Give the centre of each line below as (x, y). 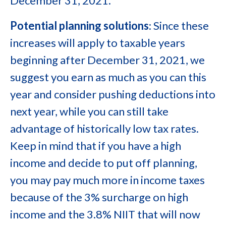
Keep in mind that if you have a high (96, 146)
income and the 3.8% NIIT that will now (105, 214)
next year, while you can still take (89, 111)
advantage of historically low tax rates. (104, 128)
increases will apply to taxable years (98, 43)
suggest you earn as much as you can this (108, 77)
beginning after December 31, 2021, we (107, 60)
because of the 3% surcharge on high (99, 197)
